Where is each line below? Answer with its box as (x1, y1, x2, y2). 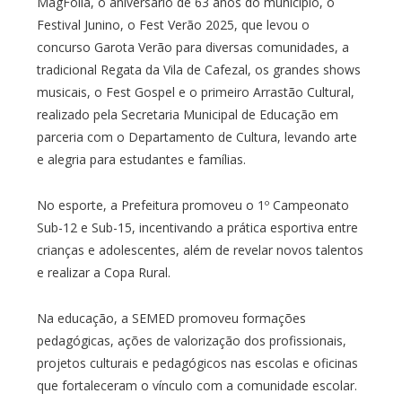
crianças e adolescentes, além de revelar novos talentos (36, 240, 363, 258)
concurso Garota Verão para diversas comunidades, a (36, 38, 349, 56)
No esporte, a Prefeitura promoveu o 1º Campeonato (36, 196, 349, 214)
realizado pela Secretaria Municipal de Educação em (36, 105, 338, 123)
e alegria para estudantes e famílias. (36, 150, 246, 168)
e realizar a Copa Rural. (36, 263, 170, 281)
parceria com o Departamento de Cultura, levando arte (36, 127, 357, 145)
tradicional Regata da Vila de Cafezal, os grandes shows (36, 60, 361, 78)
